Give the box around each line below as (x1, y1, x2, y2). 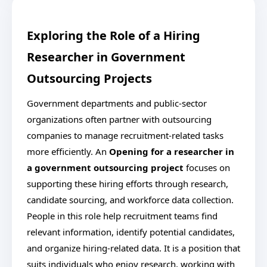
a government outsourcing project (27, 162, 184, 173)
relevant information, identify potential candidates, (27, 226, 235, 238)
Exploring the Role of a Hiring (27, 27, 200, 44)
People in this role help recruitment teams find (27, 210, 218, 222)
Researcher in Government (27, 49, 185, 65)
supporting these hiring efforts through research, (27, 178, 228, 190)
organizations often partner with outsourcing (27, 113, 212, 125)
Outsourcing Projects (27, 70, 152, 86)
